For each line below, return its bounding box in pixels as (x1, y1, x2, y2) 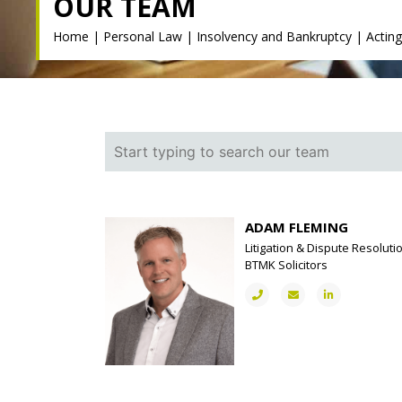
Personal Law (103, 28, 182, 45)
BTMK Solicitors (245, 257, 328, 273)
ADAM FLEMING (245, 218, 349, 236)
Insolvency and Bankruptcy (197, 28, 352, 45)
